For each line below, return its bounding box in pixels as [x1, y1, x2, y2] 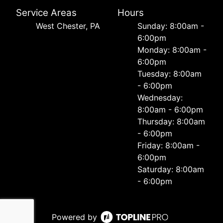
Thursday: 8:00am [137, 116, 205, 127]
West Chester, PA [36, 21, 100, 31]
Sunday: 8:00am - [137, 21, 204, 31]
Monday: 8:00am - [137, 45, 207, 55]
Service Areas [16, 7, 77, 19]
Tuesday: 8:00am [137, 69, 202, 79]
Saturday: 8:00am [137, 164, 204, 175]
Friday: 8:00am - [137, 140, 200, 151]
